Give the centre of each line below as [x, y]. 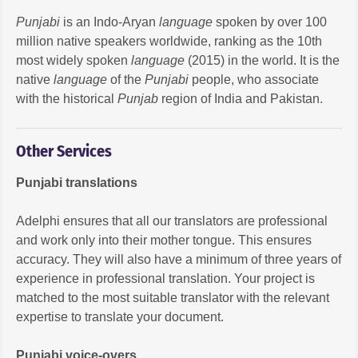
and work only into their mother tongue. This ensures [164, 240]
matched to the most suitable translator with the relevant [173, 297]
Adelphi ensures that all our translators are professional [172, 221]
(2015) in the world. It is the [262, 60]
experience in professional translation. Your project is [165, 278]
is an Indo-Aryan [109, 22]
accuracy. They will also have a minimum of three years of [179, 259]
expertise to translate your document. [120, 316]
